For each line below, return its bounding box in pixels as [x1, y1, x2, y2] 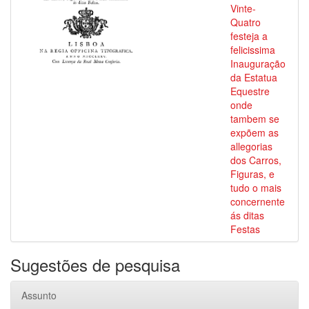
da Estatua [230, 70, 277, 84]
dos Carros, [230, 153, 281, 167]
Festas [230, 222, 260, 236]
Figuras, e [230, 167, 275, 181]
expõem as [230, 126, 279, 139]
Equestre [230, 84, 270, 98]
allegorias [230, 139, 272, 153]
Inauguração [230, 57, 286, 70]
